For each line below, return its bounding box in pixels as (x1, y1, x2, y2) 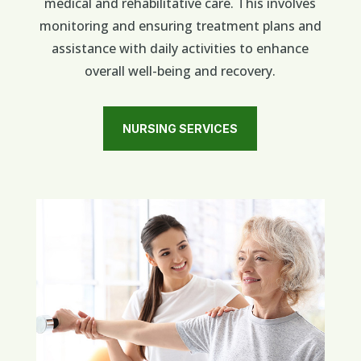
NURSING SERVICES (122, 121, 239, 135)
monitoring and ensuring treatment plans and (39, 16, 322, 35)
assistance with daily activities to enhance (52, 39, 309, 57)
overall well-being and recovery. (85, 61, 276, 80)
